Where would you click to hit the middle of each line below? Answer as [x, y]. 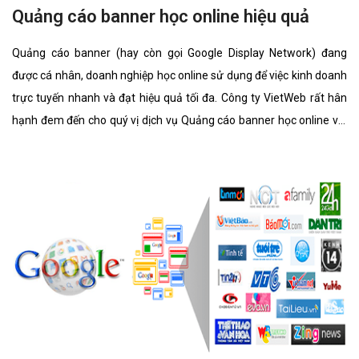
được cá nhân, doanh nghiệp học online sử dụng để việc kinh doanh [179, 76]
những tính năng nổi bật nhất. [86, 143]
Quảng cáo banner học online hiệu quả [161, 17]
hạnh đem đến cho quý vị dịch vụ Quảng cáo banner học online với [179, 121]
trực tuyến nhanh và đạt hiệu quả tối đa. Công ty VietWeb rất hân [179, 98]
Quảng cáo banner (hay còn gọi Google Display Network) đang [179, 53]
